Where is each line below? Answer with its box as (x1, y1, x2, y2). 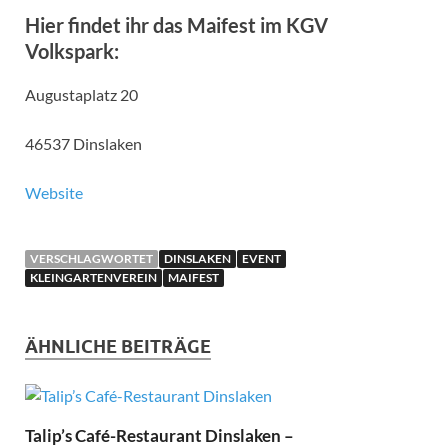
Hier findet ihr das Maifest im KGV (25, 13, 328, 38)
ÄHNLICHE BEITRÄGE (25, 336, 211, 358)
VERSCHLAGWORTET (30, 251, 153, 267)
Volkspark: (25, 39, 119, 64)
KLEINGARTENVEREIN (30, 270, 157, 286)
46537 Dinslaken (25, 134, 142, 154)
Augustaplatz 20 (25, 85, 138, 105)
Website (25, 183, 83, 203)
